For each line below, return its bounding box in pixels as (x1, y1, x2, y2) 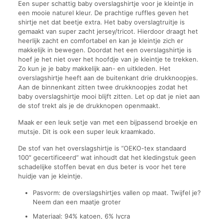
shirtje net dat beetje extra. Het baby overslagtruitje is (18, 18, 185, 26)
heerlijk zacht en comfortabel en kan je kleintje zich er (18, 37, 183, 44)
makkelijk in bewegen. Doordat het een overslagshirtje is (18, 46, 192, 54)
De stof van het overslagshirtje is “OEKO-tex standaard (18, 144, 186, 152)
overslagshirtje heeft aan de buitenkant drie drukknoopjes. (18, 74, 198, 82)
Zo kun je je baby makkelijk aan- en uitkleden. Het (18, 65, 171, 72)
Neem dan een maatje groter (32, 198, 121, 206)
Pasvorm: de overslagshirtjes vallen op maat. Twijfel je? (32, 189, 201, 197)
